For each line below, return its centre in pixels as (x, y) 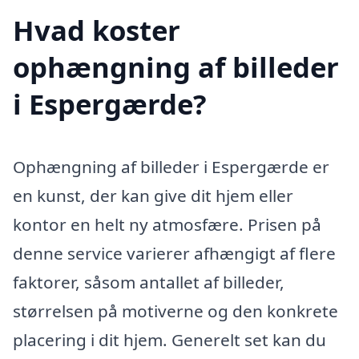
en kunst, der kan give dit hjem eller (153, 196)
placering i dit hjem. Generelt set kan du (169, 340)
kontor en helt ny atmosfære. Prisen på (167, 225)
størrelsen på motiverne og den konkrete (175, 311)
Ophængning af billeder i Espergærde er (171, 167)
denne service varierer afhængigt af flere (174, 254)
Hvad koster (97, 30)
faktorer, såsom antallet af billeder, (149, 282)
